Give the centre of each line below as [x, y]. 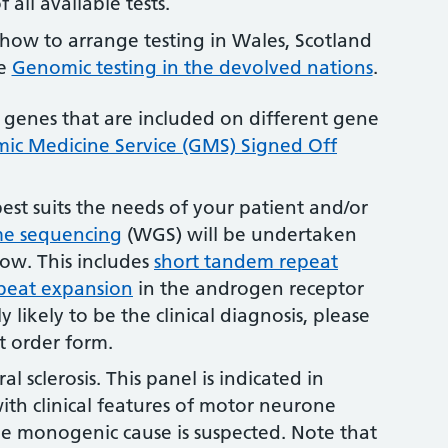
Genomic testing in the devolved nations [192, 67]
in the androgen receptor [248, 288]
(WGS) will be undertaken [239, 234]
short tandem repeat [246, 261]
